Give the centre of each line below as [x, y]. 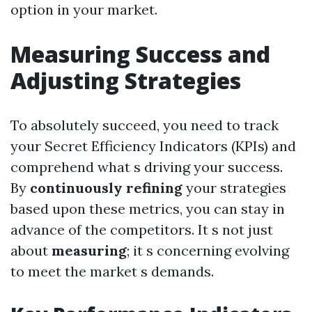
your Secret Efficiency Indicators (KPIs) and [153, 146]
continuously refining [106, 188]
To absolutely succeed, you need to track [145, 125]
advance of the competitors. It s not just [142, 229]
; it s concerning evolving [208, 250]
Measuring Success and [140, 54]
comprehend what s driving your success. [147, 167]
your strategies [234, 188]
